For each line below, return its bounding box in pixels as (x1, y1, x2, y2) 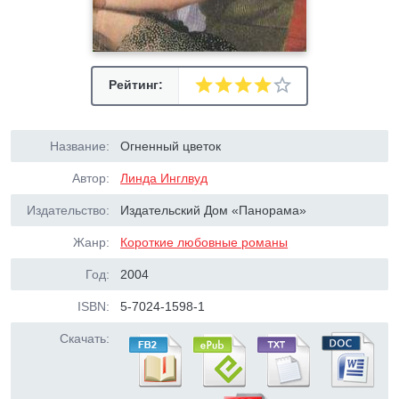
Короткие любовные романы (120, 235, 289, 249)
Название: (50, 139, 110, 153)
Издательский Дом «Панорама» (120, 203, 307, 217)
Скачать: (60, 331, 110, 346)
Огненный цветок (120, 139, 222, 153)
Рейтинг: (108, 77, 163, 92)
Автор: (72, 171, 110, 185)
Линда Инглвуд (120, 171, 208, 185)
